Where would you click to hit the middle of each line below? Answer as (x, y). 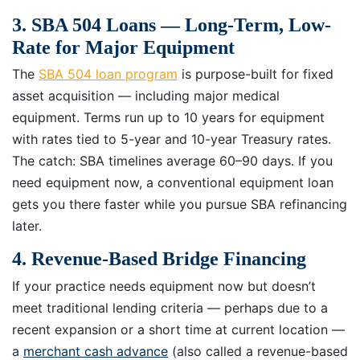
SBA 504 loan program (108, 74)
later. (27, 226)
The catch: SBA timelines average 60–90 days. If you (172, 161)
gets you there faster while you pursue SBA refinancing (180, 205)
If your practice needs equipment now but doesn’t (164, 286)
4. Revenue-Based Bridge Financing (159, 259)
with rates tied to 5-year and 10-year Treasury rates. (172, 139)
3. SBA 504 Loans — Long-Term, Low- (172, 25)
